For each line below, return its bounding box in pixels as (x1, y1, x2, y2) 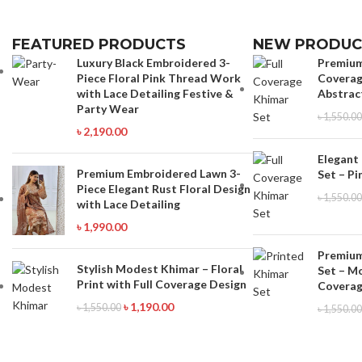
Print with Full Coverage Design (77, 276, 246, 291)
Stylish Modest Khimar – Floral (77, 261, 242, 276)
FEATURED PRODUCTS (12, 35, 186, 53)
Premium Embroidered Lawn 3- (77, 166, 241, 180)
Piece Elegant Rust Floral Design (77, 181, 250, 196)
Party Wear (77, 101, 139, 116)
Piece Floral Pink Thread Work (77, 70, 241, 85)
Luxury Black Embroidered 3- (77, 55, 230, 69)
